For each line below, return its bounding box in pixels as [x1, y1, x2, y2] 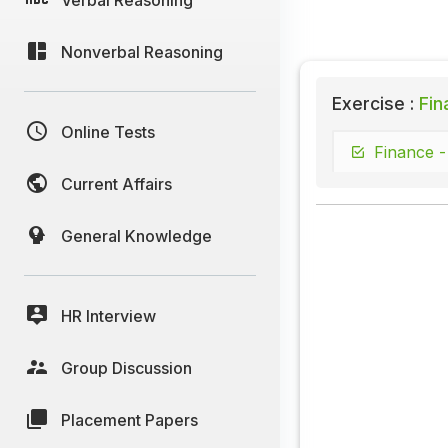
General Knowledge [61, 225, 212, 246]
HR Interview [61, 305, 156, 326]
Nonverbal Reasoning [61, 41, 223, 62]
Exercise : [332, 93, 414, 115]
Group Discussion [61, 357, 192, 378]
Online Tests [61, 121, 155, 142]
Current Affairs [61, 173, 172, 194]
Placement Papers [61, 409, 198, 430]
